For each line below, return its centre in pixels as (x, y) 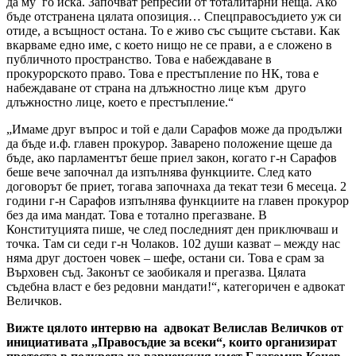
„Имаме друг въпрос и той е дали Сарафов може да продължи (174, 130)
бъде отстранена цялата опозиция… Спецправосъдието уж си (174, 17)
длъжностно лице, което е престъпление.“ (120, 103)
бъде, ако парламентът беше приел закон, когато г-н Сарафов (172, 158)
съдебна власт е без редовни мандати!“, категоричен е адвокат (176, 287)
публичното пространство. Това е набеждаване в (139, 60)
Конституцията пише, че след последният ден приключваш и (172, 230)
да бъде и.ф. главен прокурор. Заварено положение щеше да (169, 144)
